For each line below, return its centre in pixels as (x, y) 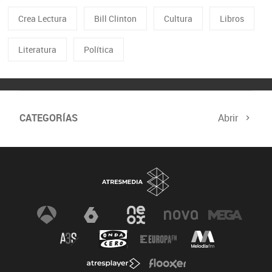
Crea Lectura (42, 19)
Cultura (178, 19)
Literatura (37, 49)
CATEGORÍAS (49, 118)
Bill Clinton (115, 19)
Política (98, 49)
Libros (232, 19)
